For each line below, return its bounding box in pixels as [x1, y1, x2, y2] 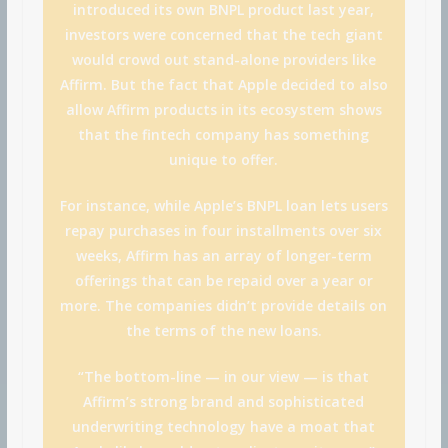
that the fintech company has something [78, 125, 370, 145]
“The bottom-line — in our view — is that [78, 367, 370, 387]
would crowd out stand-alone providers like [71, 50, 376, 70]
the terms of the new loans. [125, 321, 322, 341]
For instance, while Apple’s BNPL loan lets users [59, 196, 388, 216]
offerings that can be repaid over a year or [74, 271, 373, 291]
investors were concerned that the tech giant [64, 25, 383, 45]
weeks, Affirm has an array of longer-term [75, 246, 372, 266]
